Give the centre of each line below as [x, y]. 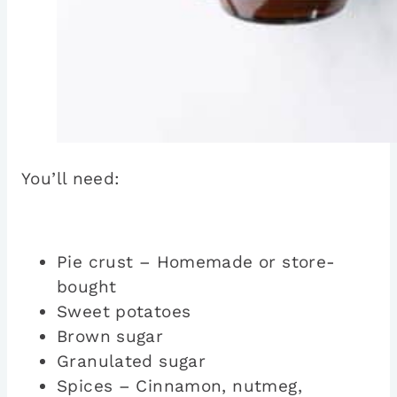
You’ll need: [71, 179]
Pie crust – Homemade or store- [196, 262]
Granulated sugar [132, 362]
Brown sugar [110, 337]
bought [87, 287]
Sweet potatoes [124, 312]
